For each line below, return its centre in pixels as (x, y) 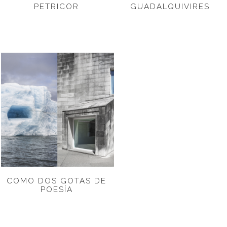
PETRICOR (56, 6)
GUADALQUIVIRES (170, 6)
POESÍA (56, 189)
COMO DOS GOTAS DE (56, 181)
